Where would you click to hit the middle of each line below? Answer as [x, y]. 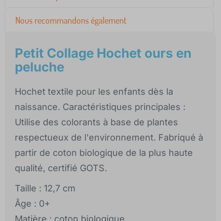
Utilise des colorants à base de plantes [96, 122]
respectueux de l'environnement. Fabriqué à [109, 138]
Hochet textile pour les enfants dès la [94, 92]
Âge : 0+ [33, 204]
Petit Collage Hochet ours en [103, 53]
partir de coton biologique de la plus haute [104, 153]
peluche [39, 67]
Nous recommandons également [71, 20]
